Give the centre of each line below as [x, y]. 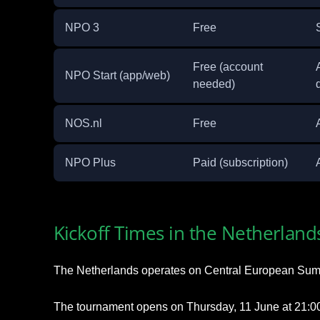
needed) [214, 84]
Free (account [227, 67]
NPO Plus [90, 162]
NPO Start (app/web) [117, 75]
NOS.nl [83, 123]
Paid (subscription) [240, 162]
